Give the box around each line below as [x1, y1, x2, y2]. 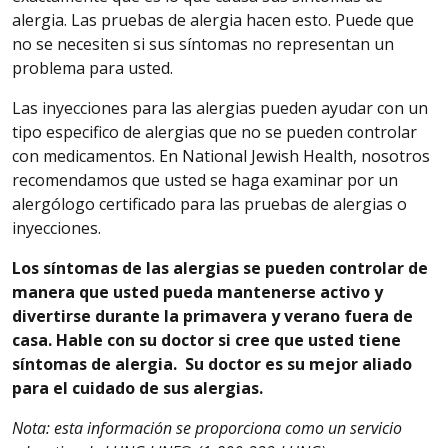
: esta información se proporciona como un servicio [46, 416, 402, 439]
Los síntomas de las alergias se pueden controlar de [12, 256, 428, 279]
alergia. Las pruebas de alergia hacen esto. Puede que [12, 8, 414, 31]
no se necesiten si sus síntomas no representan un [12, 32, 394, 55]
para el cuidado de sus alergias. [12, 376, 263, 399]
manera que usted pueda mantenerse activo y [12, 280, 383, 303]
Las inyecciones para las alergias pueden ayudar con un [12, 96, 428, 119]
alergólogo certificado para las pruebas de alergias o [12, 192, 407, 215]
